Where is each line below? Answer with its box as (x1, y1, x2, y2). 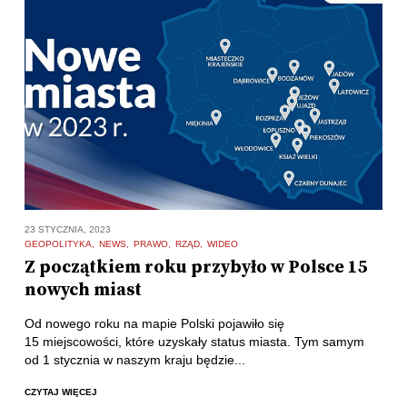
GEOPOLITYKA (24, 238, 92, 249)
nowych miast (24, 278, 142, 302)
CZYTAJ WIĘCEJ (24, 387, 97, 398)
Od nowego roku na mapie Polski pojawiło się (24, 315, 284, 331)
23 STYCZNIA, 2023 (24, 223, 111, 234)
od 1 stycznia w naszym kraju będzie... (24, 352, 245, 367)
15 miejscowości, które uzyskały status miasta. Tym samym (24, 333, 364, 349)
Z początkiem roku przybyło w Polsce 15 (24, 255, 368, 279)
